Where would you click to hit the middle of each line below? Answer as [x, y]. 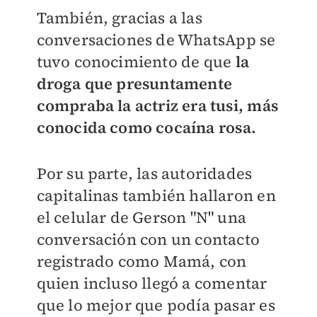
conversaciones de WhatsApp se [156, 39]
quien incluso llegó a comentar [152, 283]
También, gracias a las [119, 17]
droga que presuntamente [134, 83]
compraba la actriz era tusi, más [157, 105]
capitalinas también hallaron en [156, 195]
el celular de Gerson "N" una [142, 217]
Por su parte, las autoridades [144, 173]
